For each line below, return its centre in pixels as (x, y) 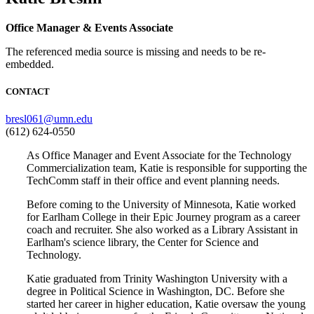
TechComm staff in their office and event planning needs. (153, 180)
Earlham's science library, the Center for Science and (143, 242)
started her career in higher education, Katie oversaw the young (166, 303)
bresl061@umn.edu (49, 118)
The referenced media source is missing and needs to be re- (136, 51)
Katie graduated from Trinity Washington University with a (157, 278)
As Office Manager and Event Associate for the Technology (159, 155)
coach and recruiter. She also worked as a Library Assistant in (162, 229)
